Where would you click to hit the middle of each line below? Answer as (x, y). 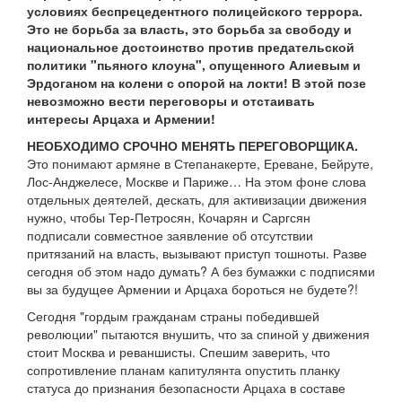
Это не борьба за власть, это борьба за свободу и (189, 29)
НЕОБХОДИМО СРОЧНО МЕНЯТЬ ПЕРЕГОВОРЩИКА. (192, 146)
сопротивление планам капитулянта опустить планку (184, 370)
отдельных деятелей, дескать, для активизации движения (197, 200)
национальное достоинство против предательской (191, 47)
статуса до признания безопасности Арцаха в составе (186, 388)
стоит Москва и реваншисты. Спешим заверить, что (179, 352)
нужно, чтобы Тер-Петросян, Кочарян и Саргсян (169, 218)
